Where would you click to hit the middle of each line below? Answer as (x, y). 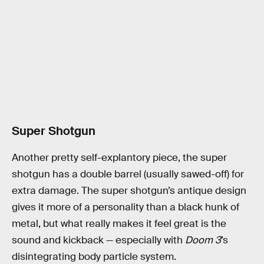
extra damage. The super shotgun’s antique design (129, 191)
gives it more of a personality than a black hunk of (126, 207)
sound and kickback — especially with (98, 240)
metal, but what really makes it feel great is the (119, 224)
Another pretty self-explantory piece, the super (119, 158)
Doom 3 (203, 240)
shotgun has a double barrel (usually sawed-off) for (128, 174)
